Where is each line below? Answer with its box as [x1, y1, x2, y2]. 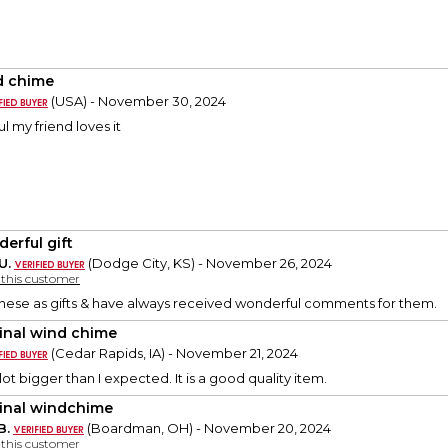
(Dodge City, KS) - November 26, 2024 [85, 255, 332, 272]
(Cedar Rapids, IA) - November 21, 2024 [48, 345, 298, 362]
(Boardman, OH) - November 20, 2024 [84, 420, 331, 437]
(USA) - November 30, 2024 [48, 93, 226, 110]
